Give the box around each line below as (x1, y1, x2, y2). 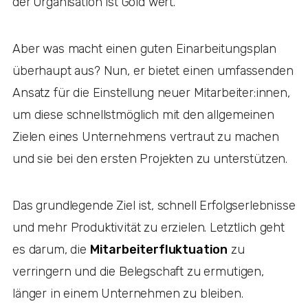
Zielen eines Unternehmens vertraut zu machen (12, 129, 279, 144)
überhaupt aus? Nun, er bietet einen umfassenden (12, 63, 294, 78)
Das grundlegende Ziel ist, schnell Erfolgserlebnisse (12, 197, 296, 213)
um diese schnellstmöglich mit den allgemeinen (12, 107, 274, 122)
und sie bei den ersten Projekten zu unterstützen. (12, 151, 291, 166)
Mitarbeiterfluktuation (89, 241, 228, 257)
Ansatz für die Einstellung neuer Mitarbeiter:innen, (12, 85, 290, 100)
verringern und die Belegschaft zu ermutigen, (12, 263, 264, 279)
